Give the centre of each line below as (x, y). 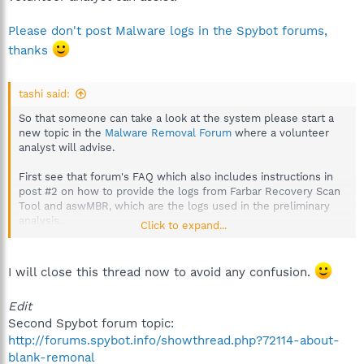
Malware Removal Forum (168, 133)
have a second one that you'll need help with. (136, 279)
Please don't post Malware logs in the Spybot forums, (168, 30)
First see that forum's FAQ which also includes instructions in (176, 177)
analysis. (40, 221)
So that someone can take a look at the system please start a (176, 118)
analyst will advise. (67, 147)
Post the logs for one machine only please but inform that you (178, 264)
